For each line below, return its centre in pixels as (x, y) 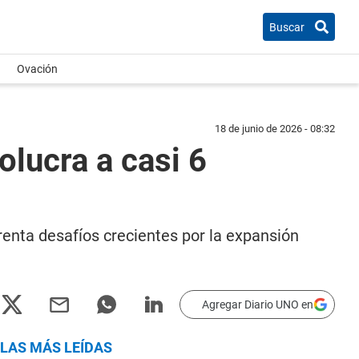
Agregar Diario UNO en (258, 305)
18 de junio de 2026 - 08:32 (275, 129)
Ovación (37, 69)
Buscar (287, 27)
